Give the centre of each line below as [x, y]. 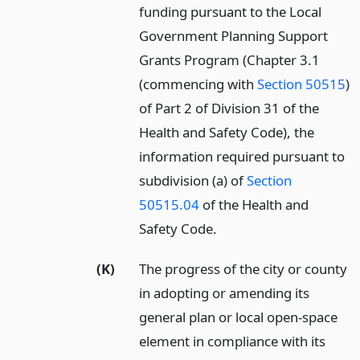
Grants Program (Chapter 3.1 [230, 59]
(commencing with [198, 84]
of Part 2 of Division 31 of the [229, 108]
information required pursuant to [242, 156]
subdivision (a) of [193, 180]
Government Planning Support [234, 35]
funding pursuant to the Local [231, 11]
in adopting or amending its [225, 293]
